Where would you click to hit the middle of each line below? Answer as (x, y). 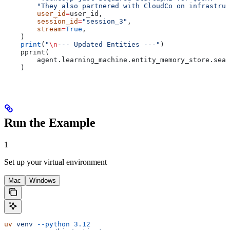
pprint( (27, 52)
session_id (41, 22)
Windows (43, 180)
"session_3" (105, 22)
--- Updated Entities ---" (109, 45)
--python (51, 224)
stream (33, 29)
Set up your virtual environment (55, 162)
